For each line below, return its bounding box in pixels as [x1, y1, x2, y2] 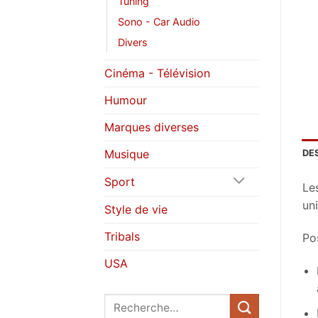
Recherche [104, 295, 158, 307]
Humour [104, 92, 147, 107]
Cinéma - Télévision [104, 65, 210, 80]
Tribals [104, 229, 140, 243]
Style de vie [104, 202, 168, 216]
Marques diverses [104, 119, 199, 134]
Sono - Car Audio [118, 15, 200, 28]
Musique [104, 146, 149, 161]
